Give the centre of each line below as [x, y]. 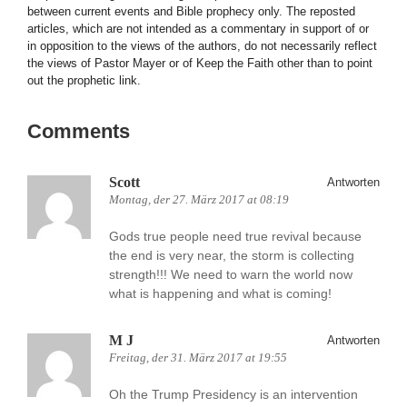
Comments [79, 131]
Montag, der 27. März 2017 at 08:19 [199, 199]
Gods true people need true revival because [235, 236]
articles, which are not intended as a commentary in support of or [198, 29]
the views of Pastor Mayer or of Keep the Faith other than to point [200, 63]
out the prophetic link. [84, 80]
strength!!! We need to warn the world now [231, 274]
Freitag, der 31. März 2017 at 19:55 [198, 357]
